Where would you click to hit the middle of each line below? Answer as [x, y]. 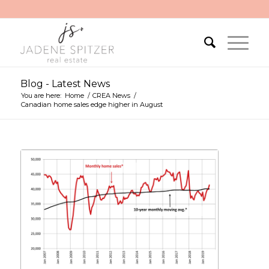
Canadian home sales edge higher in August [92, 104]
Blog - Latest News [65, 84]
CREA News [111, 95]
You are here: [41, 95]
